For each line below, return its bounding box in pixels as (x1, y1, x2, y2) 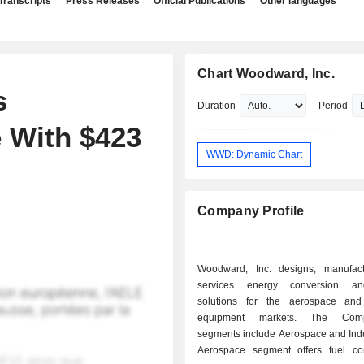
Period (318, 100, 349, 111)
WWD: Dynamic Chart (206, 148, 303, 160)
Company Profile (197, 204, 305, 219)
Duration (197, 100, 236, 111)
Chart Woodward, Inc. (197, 67, 335, 80)
